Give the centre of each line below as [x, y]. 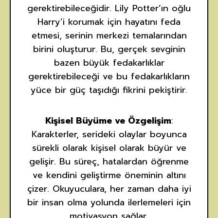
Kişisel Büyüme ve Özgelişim [108, 121]
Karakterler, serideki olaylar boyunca [109, 135]
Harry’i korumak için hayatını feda [109, 22]
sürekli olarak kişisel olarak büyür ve [109, 148]
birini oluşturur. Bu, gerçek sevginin [109, 49]
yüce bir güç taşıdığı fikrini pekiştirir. [109, 90]
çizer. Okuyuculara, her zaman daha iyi [109, 189]
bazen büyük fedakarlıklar [109, 63]
